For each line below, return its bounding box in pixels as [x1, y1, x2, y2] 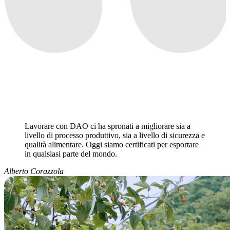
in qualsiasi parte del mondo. [25, 149, 117, 159]
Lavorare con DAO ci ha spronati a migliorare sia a [25, 122, 190, 131]
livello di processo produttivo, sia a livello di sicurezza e [25, 131, 205, 140]
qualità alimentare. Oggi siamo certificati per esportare [25, 140, 199, 149]
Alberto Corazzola [4, 167, 64, 176]
